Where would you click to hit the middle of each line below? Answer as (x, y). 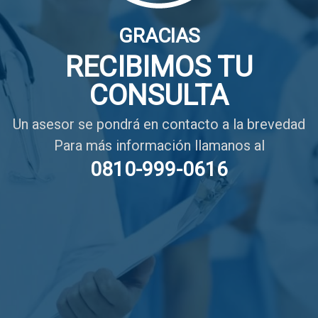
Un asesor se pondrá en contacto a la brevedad (159, 124)
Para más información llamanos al (159, 146)
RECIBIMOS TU (159, 67)
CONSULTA (159, 95)
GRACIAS (159, 36)
